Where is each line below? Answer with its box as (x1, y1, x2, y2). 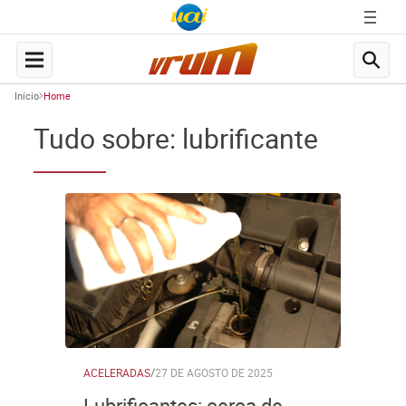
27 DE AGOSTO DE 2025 (155, 365, 273, 380)
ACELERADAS (83, 365, 150, 380)
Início (14, 89, 39, 102)
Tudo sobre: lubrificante (34, 120, 319, 157)
